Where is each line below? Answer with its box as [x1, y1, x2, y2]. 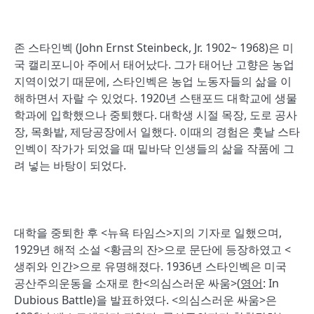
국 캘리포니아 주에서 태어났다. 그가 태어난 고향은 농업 [14, 57, 294, 72]
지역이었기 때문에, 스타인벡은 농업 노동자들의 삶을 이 [14, 74, 292, 89]
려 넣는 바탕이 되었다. [14, 158, 126, 173]
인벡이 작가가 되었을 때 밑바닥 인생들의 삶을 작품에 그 [14, 141, 294, 156]
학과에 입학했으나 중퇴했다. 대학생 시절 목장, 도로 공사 [14, 107, 297, 123]
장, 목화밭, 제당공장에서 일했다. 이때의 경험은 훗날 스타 [14, 124, 300, 139]
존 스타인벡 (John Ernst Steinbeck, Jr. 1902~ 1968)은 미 [14, 40, 294, 55]
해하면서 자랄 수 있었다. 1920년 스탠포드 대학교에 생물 [14, 90, 297, 106]
